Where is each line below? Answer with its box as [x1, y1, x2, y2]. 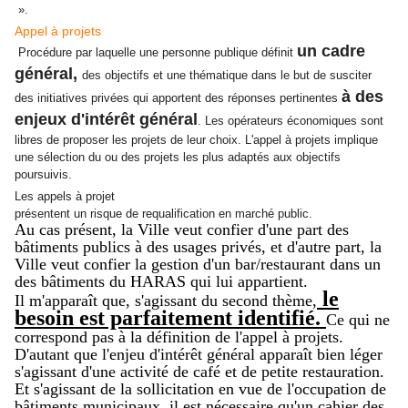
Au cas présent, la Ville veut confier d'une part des [15, 220, 349, 240]
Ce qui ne [326, 311, 390, 330]
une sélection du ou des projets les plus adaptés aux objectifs [15, 150, 341, 165]
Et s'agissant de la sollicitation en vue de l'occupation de [15, 380, 386, 399]
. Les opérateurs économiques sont [198, 114, 383, 128]
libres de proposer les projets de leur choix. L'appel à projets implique [15, 133, 378, 148]
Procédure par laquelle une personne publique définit [18, 46, 297, 60]
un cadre [297, 42, 365, 61]
